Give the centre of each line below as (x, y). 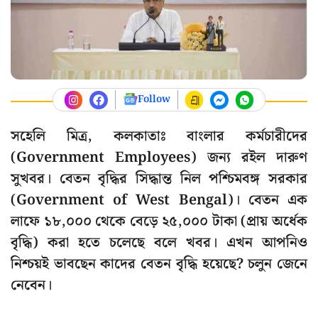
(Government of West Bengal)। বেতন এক (159, 201)
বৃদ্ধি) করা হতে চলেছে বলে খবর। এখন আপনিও (159, 243)
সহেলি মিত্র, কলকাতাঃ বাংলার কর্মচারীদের (159, 137)
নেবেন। (31, 286)
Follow (154, 100)
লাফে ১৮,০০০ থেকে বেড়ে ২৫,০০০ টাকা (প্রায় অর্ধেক (159, 222)
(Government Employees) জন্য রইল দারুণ (159, 158)
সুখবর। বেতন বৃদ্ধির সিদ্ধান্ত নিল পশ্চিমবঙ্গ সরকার (159, 179)
